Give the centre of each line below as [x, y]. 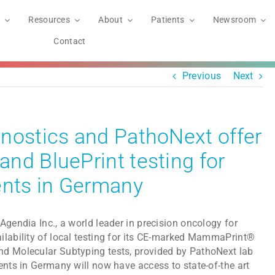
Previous [202, 76]
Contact [70, 41]
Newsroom [234, 20]
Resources [49, 20]
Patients [168, 20]
